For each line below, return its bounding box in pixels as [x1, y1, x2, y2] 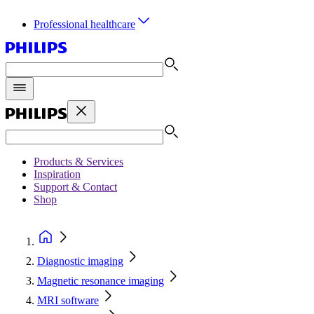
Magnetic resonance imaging [37, 275, 164, 287]
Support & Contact [34, 181, 117, 193]
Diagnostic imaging [37, 255, 123, 267]
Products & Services [34, 156, 123, 168]
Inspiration [34, 168, 81, 180]
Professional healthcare [34, 18, 135, 30]
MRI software [37, 294, 99, 306]
